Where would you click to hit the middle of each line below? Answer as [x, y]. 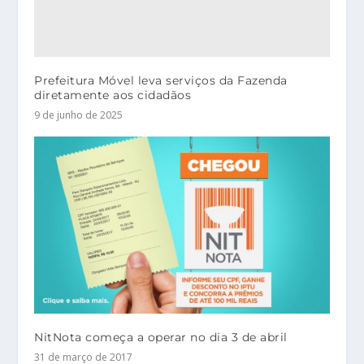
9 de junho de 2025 [79, 115]
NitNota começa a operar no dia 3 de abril [161, 337]
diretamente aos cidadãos [113, 95]
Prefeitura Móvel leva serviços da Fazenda [161, 80]
